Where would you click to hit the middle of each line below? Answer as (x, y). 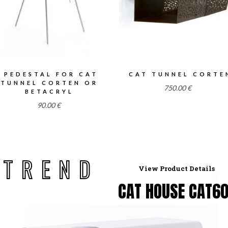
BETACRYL (50, 92)
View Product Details (177, 168)
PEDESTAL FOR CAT (51, 74)
